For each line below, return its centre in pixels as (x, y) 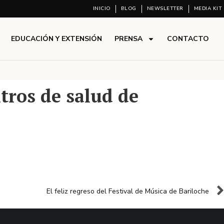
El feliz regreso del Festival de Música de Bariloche (128, 191)
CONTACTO (188, 39)
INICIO (101, 8)
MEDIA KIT (207, 8)
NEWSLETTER (165, 8)
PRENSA (128, 39)
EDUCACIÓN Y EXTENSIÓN (56, 39)
